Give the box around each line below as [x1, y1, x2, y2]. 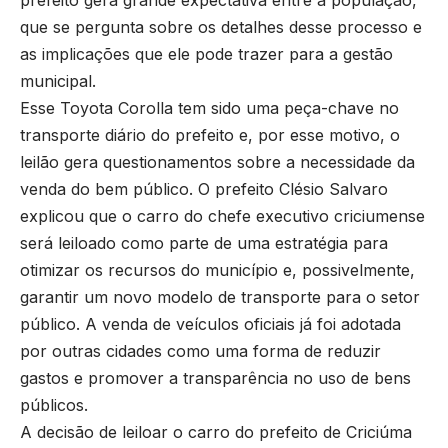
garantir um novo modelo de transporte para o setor [20, 287, 420, 308]
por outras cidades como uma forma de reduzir [20, 341, 381, 362]
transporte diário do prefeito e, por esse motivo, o [20, 125, 400, 146]
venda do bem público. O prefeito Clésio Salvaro [20, 179, 388, 200]
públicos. [20, 395, 88, 416]
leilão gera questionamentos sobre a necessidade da [20, 152, 415, 173]
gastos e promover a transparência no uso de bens [20, 368, 411, 389]
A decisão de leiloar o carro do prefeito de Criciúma [20, 422, 412, 443]
